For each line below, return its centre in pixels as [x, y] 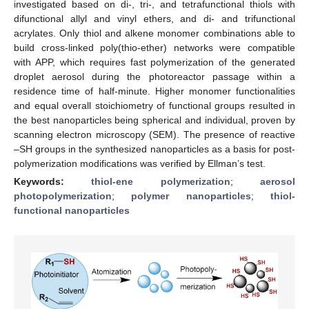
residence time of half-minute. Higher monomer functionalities [154, 91]
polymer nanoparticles [191, 196]
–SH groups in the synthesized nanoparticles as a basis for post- [154, 149]
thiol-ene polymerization [161, 181]
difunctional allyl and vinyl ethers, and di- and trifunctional [154, 18]
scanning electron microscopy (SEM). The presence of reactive [154, 134]
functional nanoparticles [72, 210]
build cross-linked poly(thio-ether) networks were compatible [154, 47]
